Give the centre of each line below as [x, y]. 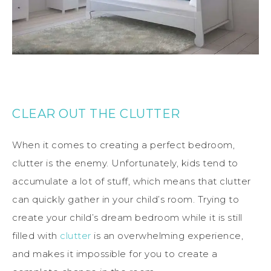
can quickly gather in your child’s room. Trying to [126, 199]
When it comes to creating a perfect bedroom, [123, 145]
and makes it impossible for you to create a [115, 253]
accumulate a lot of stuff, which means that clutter [132, 181]
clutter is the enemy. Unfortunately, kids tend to [125, 163]
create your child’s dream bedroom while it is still [127, 217]
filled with [36, 235]
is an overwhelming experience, [167, 235]
